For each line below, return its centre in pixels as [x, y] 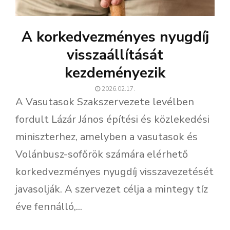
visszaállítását [115, 55]
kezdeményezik [115, 73]
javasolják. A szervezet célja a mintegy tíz [112, 189]
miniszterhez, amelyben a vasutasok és [107, 137]
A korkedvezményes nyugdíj [115, 37]
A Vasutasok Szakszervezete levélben [105, 102]
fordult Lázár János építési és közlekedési [112, 119]
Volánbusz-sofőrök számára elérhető [102, 154]
